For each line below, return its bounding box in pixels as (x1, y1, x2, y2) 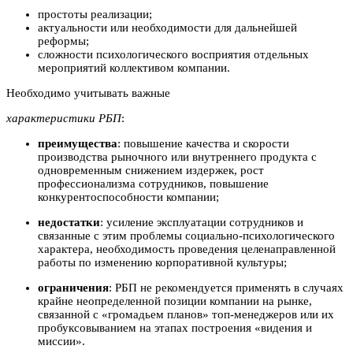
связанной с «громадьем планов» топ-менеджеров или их (38, 308, 334, 321)
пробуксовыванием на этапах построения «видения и (38, 321, 312, 335)
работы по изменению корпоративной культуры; (38, 256, 287, 269)
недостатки (38, 216, 100, 229)
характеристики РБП (6, 112, 121, 125)
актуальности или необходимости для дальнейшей (38, 21, 297, 35)
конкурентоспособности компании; (38, 191, 219, 204)
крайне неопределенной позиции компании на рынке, (38, 295, 312, 308)
